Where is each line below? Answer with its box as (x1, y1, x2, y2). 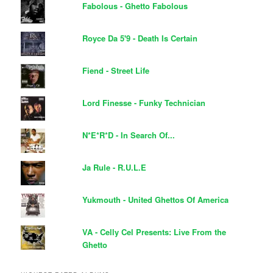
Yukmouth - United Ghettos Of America (82, 193, 229, 205)
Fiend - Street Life (82, 64, 150, 76)
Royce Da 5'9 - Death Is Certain (82, 32, 198, 44)
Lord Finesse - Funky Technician (82, 96, 206, 108)
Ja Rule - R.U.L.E (82, 161, 147, 173)
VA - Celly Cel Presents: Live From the (82, 225, 227, 238)
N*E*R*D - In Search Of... (82, 129, 175, 141)
